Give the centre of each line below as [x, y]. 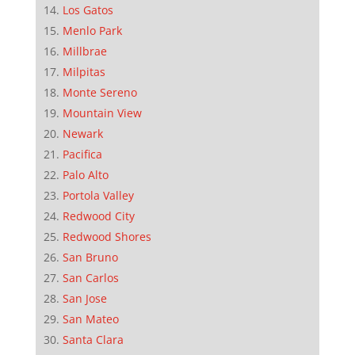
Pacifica [82, 154]
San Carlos [90, 277]
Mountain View [102, 113]
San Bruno [90, 257]
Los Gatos [88, 10]
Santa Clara [93, 339]
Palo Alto [85, 174]
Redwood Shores [107, 236]
